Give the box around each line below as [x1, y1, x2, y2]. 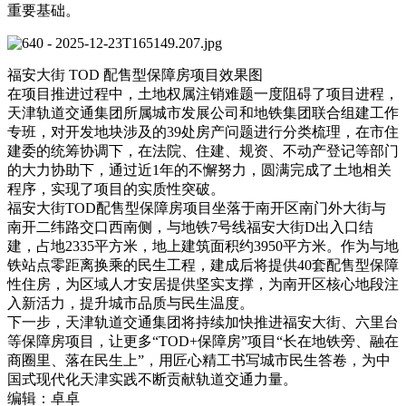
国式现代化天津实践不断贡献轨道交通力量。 [7, 371, 297, 387]
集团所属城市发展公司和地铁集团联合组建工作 [94, 104, 399, 121]
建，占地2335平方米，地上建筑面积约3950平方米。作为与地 [7, 237, 399, 254]
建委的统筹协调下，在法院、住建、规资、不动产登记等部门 [7, 142, 399, 159]
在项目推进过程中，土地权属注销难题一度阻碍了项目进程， [7, 85, 399, 101]
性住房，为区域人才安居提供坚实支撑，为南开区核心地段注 [7, 275, 399, 292]
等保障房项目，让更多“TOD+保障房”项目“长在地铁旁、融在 [7, 333, 399, 349]
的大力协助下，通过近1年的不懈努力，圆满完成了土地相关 [7, 161, 391, 178]
